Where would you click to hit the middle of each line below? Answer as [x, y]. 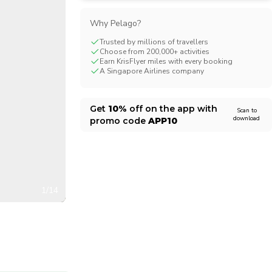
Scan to [246, 110]
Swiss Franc [46, 14]
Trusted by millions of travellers [154, 42]
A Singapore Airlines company [151, 71]
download [246, 118]
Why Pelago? [115, 23]
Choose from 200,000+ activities [154, 52]
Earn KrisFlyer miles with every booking [166, 61]
